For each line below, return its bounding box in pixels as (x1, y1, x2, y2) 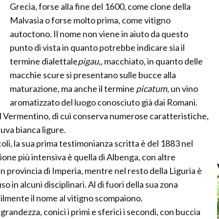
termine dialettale (10, 56, 78, 66)
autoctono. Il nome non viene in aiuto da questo (10, 28, 188, 39)
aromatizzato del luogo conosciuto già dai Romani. (10, 97, 197, 108)
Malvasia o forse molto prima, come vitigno (10, 15, 171, 25)
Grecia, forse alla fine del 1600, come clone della (10, 1, 191, 12)
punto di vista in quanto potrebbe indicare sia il (10, 42, 185, 53)
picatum (136, 83, 167, 94)
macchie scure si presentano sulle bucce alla (10, 69, 176, 80)
